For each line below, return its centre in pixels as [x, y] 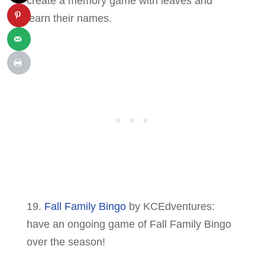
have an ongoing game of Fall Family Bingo [129, 224]
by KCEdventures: [170, 207]
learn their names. [69, 19]
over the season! [66, 242]
